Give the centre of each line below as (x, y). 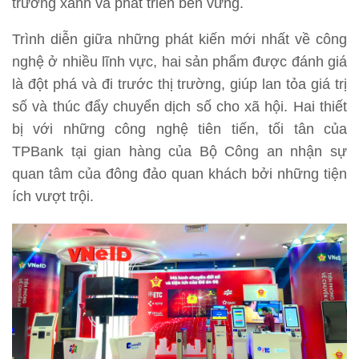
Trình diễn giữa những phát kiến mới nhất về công (179, 39)
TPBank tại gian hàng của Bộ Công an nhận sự (179, 151)
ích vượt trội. (53, 196)
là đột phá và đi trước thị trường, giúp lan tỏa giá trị (179, 84)
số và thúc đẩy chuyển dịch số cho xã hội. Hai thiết (179, 106)
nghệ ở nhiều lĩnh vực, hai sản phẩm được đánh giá (179, 61)
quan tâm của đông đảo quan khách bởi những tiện (179, 173)
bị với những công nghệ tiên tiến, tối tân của (179, 129)
